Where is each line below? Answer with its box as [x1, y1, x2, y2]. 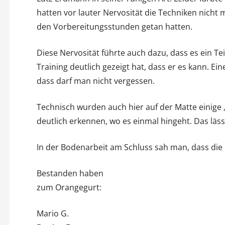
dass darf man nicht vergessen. [36, 75, 155, 86]
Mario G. [36, 207, 69, 219]
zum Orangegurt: [36, 181, 101, 193]
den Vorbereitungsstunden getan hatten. [36, 21, 194, 32]
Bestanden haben [36, 167, 103, 179]
